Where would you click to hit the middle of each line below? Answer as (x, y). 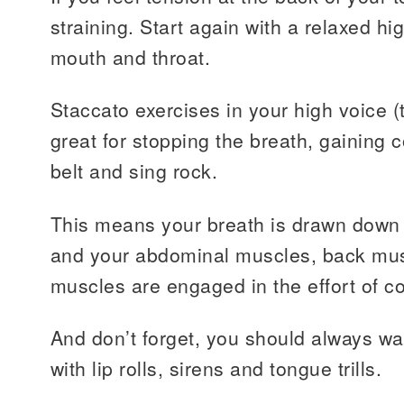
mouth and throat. (131, 57)
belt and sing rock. (134, 171)
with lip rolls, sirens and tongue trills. (216, 368)
